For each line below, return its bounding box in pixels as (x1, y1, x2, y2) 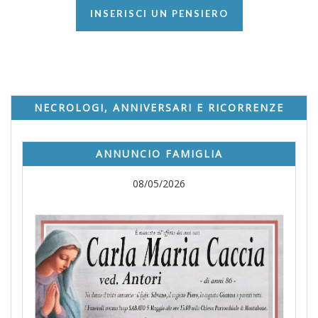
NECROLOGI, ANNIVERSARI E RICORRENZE (34, 101, 284, 115)
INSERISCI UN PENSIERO (89, 8, 229, 20)
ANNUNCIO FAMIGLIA (95, 147, 223, 161)
